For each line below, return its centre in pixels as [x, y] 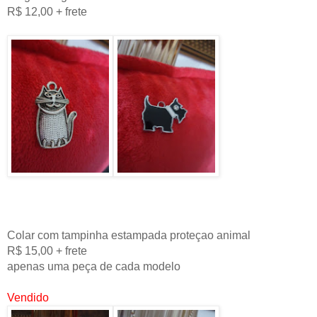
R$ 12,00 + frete [47, 12]
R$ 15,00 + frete [47, 251]
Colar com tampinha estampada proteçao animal [129, 236]
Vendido [28, 298]
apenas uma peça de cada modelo [94, 267]
